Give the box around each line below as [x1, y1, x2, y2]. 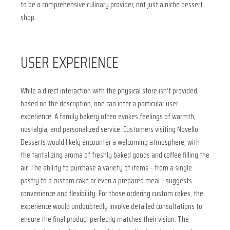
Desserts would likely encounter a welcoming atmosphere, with [21, 136, 200, 149]
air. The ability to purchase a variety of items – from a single [21, 162, 192, 175]
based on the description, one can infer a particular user [21, 98, 178, 110]
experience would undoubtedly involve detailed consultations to [21, 200, 202, 213]
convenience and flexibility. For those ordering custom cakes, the [21, 187, 203, 200]
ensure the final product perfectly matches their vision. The [21, 213, 189, 226]
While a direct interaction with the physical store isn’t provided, [21, 85, 199, 98]
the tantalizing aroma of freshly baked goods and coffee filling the [21, 149, 209, 162]
